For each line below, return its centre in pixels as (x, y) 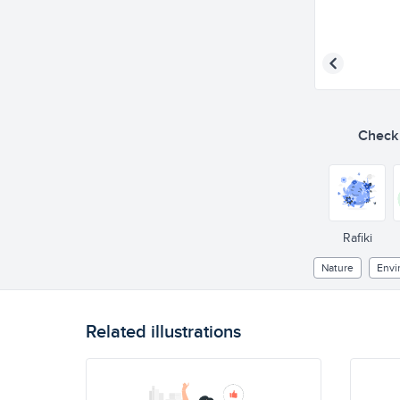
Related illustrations (163, 331)
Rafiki (357, 237)
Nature (337, 267)
